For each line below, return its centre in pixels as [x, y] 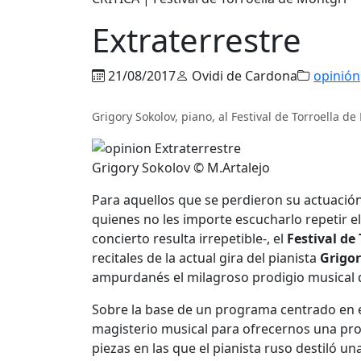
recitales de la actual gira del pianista [206, 258]
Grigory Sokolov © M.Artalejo [181, 168]
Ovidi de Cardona [243, 75]
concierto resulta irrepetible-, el [188, 239]
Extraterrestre [197, 39]
